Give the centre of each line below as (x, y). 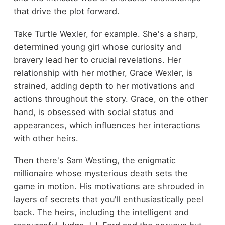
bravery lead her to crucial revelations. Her (97, 60)
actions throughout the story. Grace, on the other (110, 99)
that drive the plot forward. (66, 11)
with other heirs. (46, 138)
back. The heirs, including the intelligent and (101, 213)
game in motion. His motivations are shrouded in (109, 187)
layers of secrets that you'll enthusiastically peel (108, 200)
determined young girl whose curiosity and (97, 46)
